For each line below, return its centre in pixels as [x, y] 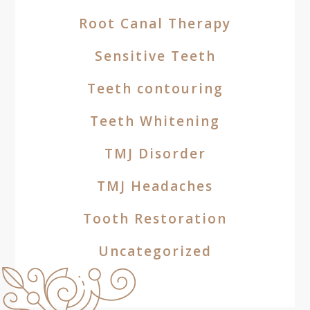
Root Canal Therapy [155, 24]
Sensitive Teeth [155, 56]
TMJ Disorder [155, 154]
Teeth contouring [155, 89]
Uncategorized [155, 251]
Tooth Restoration [155, 219]
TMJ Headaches [155, 186]
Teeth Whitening [155, 121]
